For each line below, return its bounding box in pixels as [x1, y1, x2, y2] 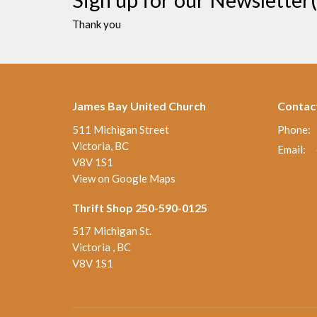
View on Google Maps [72, 171, 175, 185]
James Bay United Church [72, 99, 206, 113]
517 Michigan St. [72, 224, 151, 237]
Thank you [72, 17, 121, 30]
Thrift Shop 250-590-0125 [72, 200, 207, 214]
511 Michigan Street [72, 122, 169, 136]
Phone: [277, 122, 311, 136]
